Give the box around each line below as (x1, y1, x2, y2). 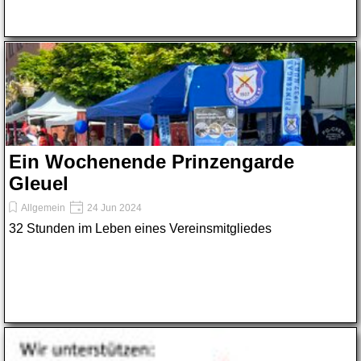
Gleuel (9, 172, 68, 194)
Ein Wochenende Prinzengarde (9, 151, 294, 172)
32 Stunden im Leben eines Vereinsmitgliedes (9, 222, 272, 235)
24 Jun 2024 (85, 202, 142, 214)
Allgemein (21, 202, 65, 214)
